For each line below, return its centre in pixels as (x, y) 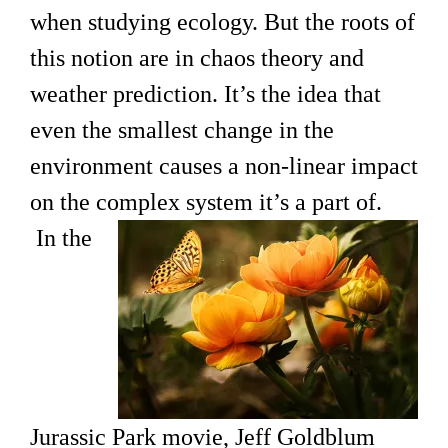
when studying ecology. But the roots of (222, 21)
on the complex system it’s (159, 201)
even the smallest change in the (182, 129)
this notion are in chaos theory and (197, 57)
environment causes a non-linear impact (224, 165)
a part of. (338, 201)
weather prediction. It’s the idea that (205, 93)
